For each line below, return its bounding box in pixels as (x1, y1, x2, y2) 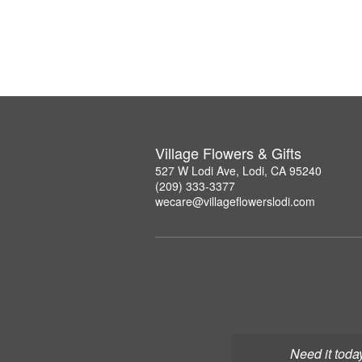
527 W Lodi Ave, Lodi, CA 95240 (155, 162, 322, 179)
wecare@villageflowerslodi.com (155, 192, 315, 209)
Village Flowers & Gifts (155, 141, 301, 163)
